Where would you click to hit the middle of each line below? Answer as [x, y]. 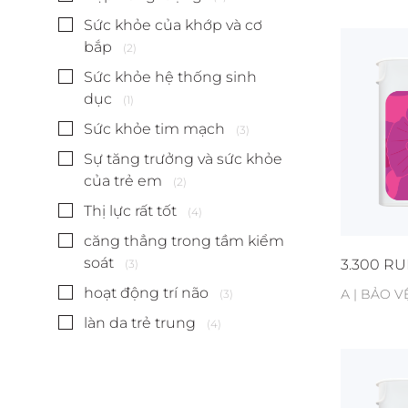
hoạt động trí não [146, 293]
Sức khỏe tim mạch [154, 129]
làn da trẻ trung [140, 323]
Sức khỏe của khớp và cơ [173, 25]
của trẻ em [123, 181]
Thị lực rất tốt [130, 211]
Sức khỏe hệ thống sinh [170, 77]
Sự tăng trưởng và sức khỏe [183, 159]
